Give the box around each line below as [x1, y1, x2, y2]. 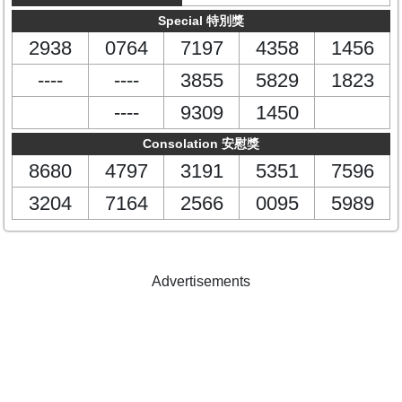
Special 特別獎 [158, 13, 244, 28]
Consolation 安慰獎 [143, 136, 259, 151]
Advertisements [152, 274, 250, 289]
